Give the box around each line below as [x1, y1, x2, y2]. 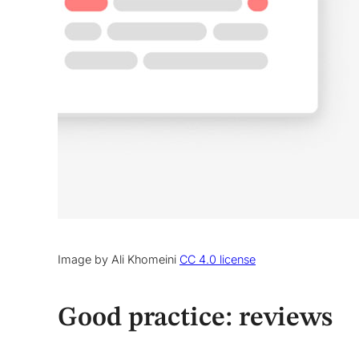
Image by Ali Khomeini [58, 252, 179, 266]
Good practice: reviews [58, 304, 333, 332]
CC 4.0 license [179, 252, 256, 266]
